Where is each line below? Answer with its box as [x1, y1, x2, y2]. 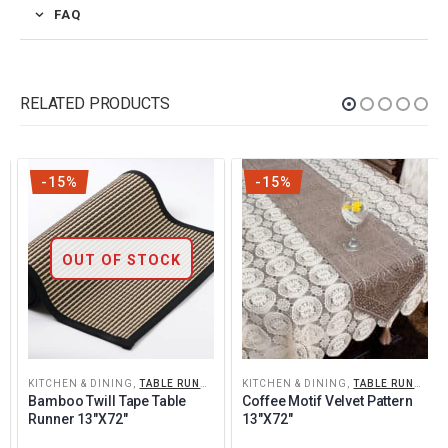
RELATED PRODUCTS [20, 94, 170, 114]
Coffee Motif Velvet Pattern [242, 392, 413, 409]
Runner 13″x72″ [28, 410, 128, 427]
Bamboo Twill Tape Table [28, 392, 187, 409]
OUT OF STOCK [61, 251, 181, 268]
